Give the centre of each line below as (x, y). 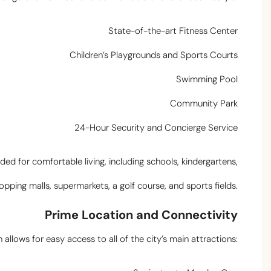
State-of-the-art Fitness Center (173, 31)
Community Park (204, 104)
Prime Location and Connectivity (141, 215)
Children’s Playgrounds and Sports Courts (154, 55)
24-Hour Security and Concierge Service (156, 128)
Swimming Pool (207, 80)
